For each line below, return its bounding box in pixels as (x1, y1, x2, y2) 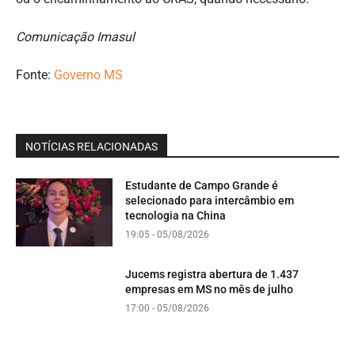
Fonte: (16, 67, 54, 82)
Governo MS (54, 67, 123, 82)
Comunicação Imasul (16, 29, 135, 44)
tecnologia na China (125, 208, 227, 222)
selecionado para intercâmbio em (125, 193, 295, 207)
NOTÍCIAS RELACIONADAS (25, 139, 158, 153)
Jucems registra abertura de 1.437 (125, 267, 300, 281)
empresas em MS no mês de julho (125, 282, 294, 296)
